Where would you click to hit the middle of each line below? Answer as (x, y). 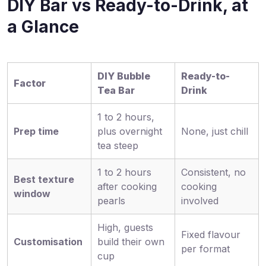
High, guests (125, 227)
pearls (111, 201)
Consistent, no (213, 172)
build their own (131, 242)
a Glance (43, 27)
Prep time (36, 131)
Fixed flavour (211, 235)
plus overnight (130, 131)
